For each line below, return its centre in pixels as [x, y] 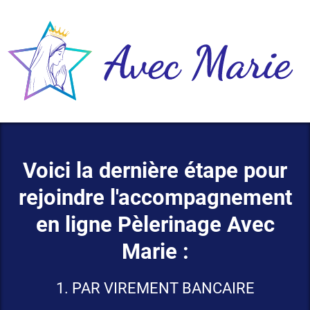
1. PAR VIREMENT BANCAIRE [155, 288]
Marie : [155, 251]
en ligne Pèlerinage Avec [155, 224]
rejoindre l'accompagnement [155, 197]
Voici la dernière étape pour [155, 170]
